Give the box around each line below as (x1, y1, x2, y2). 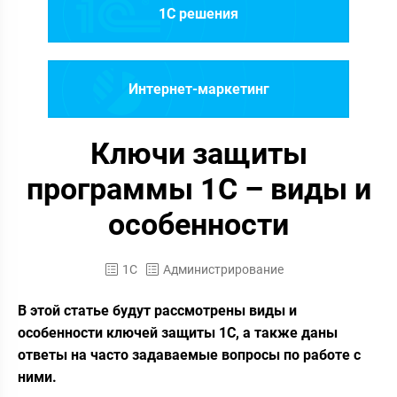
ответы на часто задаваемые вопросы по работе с (18, 346, 361, 363)
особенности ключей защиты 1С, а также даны (18, 324, 338, 341)
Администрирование (162, 262, 284, 276)
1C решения (159, 4, 238, 22)
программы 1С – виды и (26, 171, 371, 206)
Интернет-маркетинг (128, 80, 269, 97)
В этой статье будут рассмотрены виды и (18, 302, 297, 319)
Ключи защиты (90, 136, 307, 171)
